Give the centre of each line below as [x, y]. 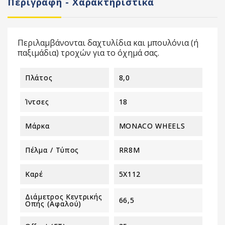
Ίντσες [37, 101]
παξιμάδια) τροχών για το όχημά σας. [88, 52]
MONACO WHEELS [152, 126]
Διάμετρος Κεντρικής [64, 196]
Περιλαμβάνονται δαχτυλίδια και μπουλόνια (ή [108, 42]
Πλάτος [39, 77]
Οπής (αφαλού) [53, 203]
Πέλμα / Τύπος [52, 150]
